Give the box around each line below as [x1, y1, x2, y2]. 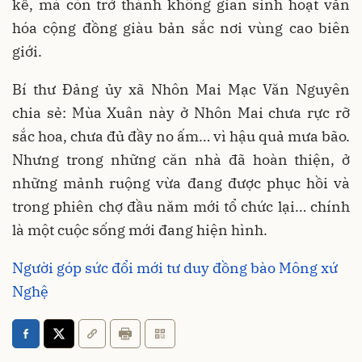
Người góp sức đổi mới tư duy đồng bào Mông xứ [12, 258, 338, 277]
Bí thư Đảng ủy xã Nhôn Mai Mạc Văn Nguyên [12, 79, 350, 99]
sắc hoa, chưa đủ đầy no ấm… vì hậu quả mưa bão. [12, 126, 350, 145]
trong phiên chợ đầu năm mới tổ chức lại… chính [12, 196, 350, 216]
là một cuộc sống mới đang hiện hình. [12, 220, 271, 239]
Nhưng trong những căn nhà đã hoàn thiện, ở [12, 149, 350, 169]
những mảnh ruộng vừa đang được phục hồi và [12, 173, 350, 192]
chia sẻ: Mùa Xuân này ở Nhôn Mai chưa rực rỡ [12, 103, 350, 122]
